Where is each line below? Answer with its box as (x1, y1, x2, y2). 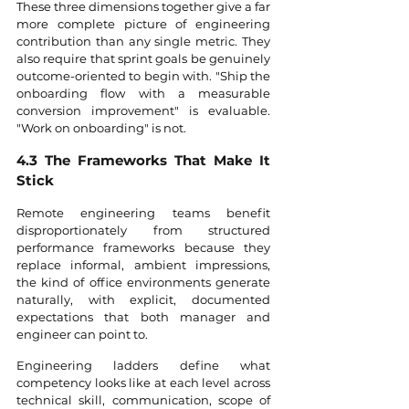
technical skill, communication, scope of (16, 392, 270, 407)
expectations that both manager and (16, 309, 270, 324)
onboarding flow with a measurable (16, 85, 270, 100)
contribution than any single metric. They (16, 33, 270, 48)
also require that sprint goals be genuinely (16, 50, 270, 66)
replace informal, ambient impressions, (16, 257, 270, 272)
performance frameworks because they (16, 239, 270, 255)
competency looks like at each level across (16, 374, 270, 390)
